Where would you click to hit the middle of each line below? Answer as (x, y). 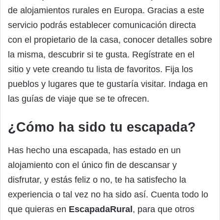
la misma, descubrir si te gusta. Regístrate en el (101, 54)
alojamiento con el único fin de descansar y (92, 165)
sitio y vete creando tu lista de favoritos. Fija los (100, 69)
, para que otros (164, 209)
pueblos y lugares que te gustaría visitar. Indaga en (108, 84)
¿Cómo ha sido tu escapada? (102, 127)
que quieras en (38, 209)
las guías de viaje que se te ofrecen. (79, 98)
